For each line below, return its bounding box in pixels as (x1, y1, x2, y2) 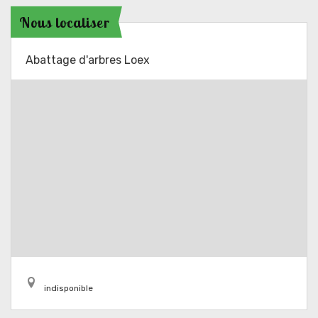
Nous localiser (19, 13, 110, 31)
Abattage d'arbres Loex (26, 53, 150, 67)
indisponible (44, 283, 93, 293)
